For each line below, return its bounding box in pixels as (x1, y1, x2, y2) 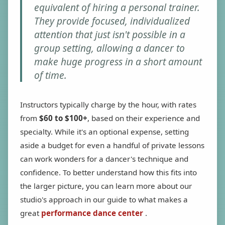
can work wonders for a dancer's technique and (20, 153, 188, 164)
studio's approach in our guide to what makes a (20, 194, 188, 204)
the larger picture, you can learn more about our (20, 180, 192, 191)
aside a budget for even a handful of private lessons (20, 140, 204, 150)
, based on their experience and (87, 113, 200, 123)
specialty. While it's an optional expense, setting (20, 126, 189, 137)
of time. (34, 68, 67, 82)
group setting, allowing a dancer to (34, 41, 185, 55)
